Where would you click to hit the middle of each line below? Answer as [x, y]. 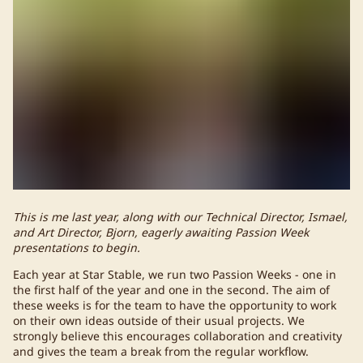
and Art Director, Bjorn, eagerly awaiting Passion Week [161, 232]
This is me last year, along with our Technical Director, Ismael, [180, 216]
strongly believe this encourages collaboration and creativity [177, 335]
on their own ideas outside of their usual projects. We [159, 320]
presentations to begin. [77, 247]
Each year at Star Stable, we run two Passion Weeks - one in [175, 274]
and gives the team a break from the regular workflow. [161, 351]
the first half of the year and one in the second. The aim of [171, 289]
